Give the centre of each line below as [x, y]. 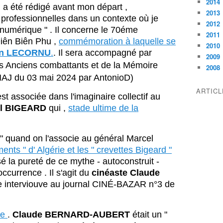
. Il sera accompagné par [103, 53]
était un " [149, 214]
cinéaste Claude [126, 172]
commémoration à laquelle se [117, 41]
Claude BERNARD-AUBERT [70, 214]
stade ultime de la [103, 108]
